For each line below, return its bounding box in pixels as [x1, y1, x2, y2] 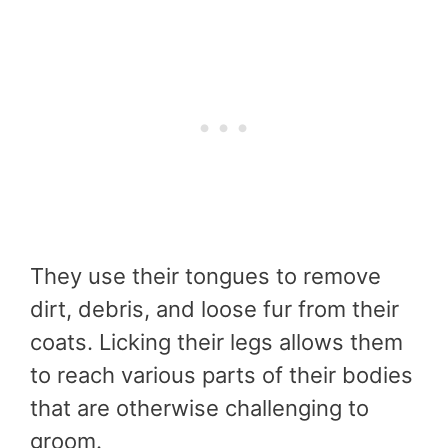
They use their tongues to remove [30, 262, 381, 289]
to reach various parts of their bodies [30, 361, 413, 388]
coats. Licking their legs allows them [30, 328, 403, 355]
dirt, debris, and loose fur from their [30, 295, 399, 322]
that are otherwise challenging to [30, 394, 369, 421]
